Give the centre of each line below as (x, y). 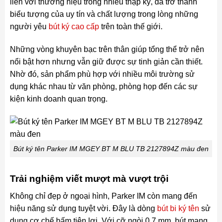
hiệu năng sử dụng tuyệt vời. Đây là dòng (83, 209)
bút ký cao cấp (74, 27)
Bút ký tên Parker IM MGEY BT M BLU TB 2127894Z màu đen (111, 148)
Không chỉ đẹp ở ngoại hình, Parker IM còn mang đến (103, 196)
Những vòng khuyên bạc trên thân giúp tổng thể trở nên (107, 50)
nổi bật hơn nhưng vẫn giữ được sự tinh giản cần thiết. (106, 62)
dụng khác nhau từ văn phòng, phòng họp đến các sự (104, 87)
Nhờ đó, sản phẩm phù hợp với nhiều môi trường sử (102, 74)
